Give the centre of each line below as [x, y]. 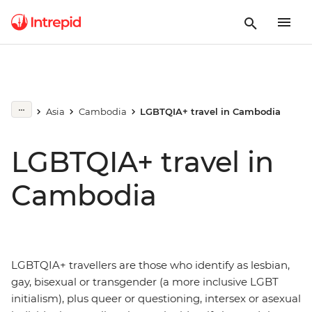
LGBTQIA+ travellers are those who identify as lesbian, [150, 265]
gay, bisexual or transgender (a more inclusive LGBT [145, 282]
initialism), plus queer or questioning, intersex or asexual [156, 298]
